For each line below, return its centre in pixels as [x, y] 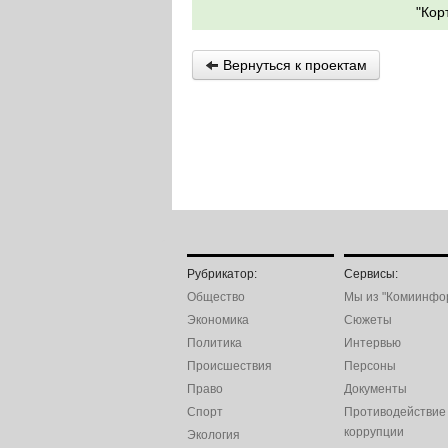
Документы [375, 389]
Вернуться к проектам [293, 65]
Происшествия [229, 366]
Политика [214, 343]
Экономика [218, 320]
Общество [216, 297]
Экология [213, 435]
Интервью [372, 343]
